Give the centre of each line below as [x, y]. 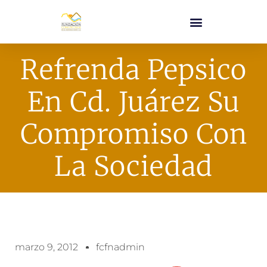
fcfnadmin [120, 247]
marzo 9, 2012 [46, 247]
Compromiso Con [133, 134]
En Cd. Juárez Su [133, 102]
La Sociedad [133, 166]
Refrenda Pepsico [133, 70]
